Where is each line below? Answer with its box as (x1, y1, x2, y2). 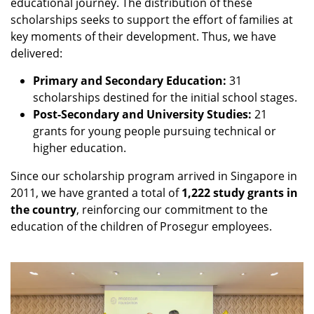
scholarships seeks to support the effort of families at (11, 11, 293, 27)
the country (11, 201, 76, 217)
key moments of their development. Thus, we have (11, 28, 276, 44)
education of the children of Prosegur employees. (11, 218, 272, 234)
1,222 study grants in (182, 184, 298, 200)
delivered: (11, 45, 62, 61)
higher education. (33, 139, 126, 156)
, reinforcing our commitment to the (76, 201, 268, 217)
